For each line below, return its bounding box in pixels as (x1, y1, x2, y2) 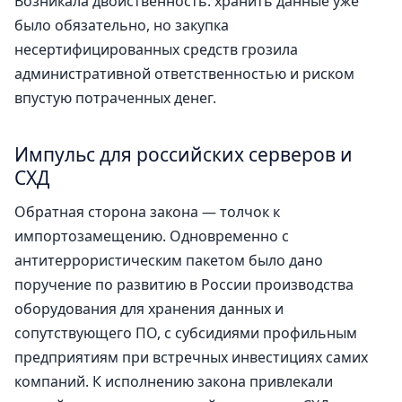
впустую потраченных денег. (14, 87, 216, 108)
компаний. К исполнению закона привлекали (14, 371, 333, 392)
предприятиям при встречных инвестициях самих (14, 347, 368, 368)
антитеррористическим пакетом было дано (14, 250, 323, 271)
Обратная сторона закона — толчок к (14, 202, 280, 223)
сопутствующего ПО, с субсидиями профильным (14, 323, 357, 344)
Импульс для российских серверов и (14, 141, 353, 167)
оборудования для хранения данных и (14, 299, 284, 319)
